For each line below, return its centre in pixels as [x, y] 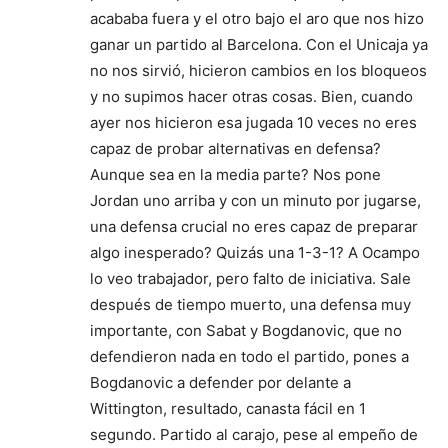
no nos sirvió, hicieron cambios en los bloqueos [258, 70]
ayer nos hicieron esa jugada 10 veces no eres [253, 122]
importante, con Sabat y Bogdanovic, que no [246, 330]
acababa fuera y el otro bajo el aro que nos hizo [257, 18]
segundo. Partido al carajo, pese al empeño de [254, 434]
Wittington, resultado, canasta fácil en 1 [228, 408]
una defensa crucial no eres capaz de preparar [254, 226]
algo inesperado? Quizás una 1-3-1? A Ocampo [255, 252]
